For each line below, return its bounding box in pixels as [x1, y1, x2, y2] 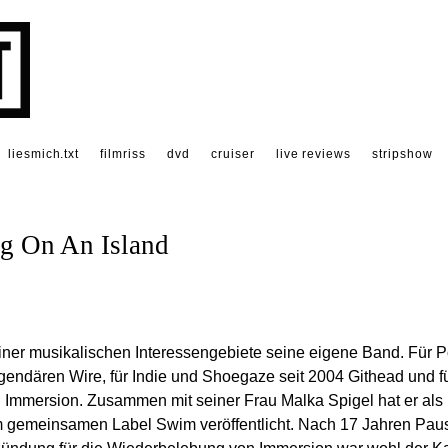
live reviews [275, 147, 352, 161]
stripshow [372, 147, 433, 161]
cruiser [210, 147, 255, 161]
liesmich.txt [7, 147, 80, 161]
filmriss [100, 147, 147, 161]
